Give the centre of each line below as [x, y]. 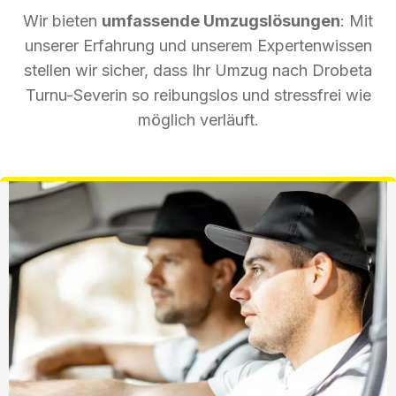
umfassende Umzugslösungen [221, 20]
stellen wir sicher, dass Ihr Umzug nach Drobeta [198, 70]
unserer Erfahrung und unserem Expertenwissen [198, 45]
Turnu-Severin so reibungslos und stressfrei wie [198, 95]
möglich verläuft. [198, 119]
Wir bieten [62, 20]
